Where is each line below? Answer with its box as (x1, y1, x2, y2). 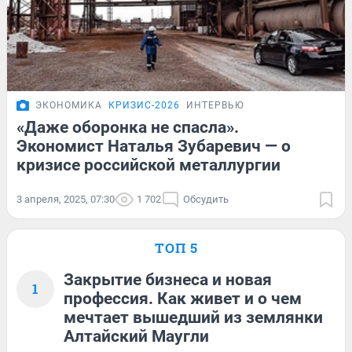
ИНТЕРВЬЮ (186, 100, 244, 112)
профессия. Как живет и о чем (64, 289, 302, 309)
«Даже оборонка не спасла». (16, 118, 239, 137)
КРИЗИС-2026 (108, 100, 180, 112)
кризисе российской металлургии (16, 156, 280, 175)
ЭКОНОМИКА (35, 100, 102, 112)
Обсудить (183, 193, 229, 206)
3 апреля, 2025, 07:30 (16, 193, 115, 206)
